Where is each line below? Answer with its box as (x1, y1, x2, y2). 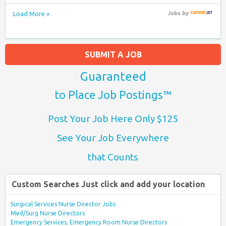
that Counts (88, 151, 138, 162)
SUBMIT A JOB (84, 49, 142, 59)
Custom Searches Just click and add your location (12, 179, 205, 189)
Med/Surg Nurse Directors (11, 209, 85, 216)
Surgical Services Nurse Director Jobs (11, 200, 116, 207)
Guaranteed (80, 69, 146, 83)
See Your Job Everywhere (57, 132, 169, 143)
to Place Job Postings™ (54, 88, 172, 101)
